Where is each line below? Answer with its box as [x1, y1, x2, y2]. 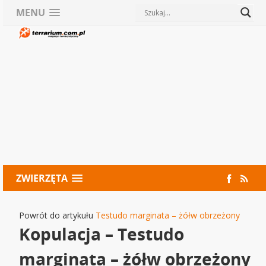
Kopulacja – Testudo [19, 222, 185, 245]
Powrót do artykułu [19, 209, 96, 221]
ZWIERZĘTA [16, 171, 68, 185]
